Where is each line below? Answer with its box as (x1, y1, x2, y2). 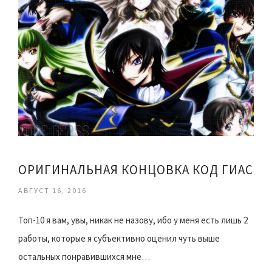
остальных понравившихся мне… (18, 251, 150, 263)
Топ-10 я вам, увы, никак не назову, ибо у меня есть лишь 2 (18, 214, 248, 226)
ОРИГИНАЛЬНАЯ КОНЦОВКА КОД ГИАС (18, 161, 253, 178)
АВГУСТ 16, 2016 (18, 186, 87, 195)
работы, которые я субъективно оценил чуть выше (18, 233, 220, 245)
